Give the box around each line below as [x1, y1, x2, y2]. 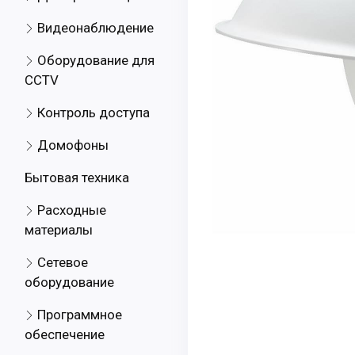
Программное [34, 307, 122, 323]
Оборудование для [34, 52, 155, 68]
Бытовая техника [25, 170, 129, 185]
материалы [25, 222, 93, 238]
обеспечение [25, 326, 105, 342]
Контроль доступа [34, 105, 150, 120]
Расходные [34, 202, 106, 218]
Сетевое [34, 254, 88, 270]
